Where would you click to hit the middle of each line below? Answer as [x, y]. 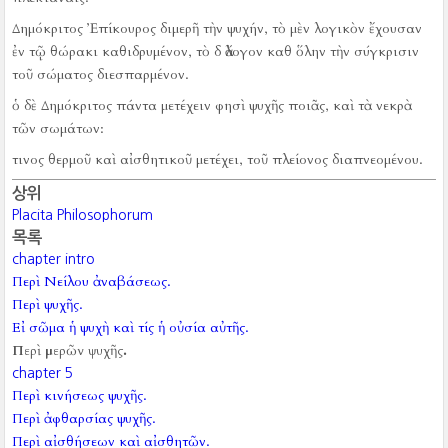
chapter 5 [43, 373]
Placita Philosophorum [83, 215]
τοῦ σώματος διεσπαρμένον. [101, 74]
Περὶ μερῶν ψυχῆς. [70, 350]
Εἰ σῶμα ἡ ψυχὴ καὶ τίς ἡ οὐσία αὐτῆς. [131, 327]
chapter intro [54, 259]
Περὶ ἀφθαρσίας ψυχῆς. [84, 418]
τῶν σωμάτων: [58, 128]
